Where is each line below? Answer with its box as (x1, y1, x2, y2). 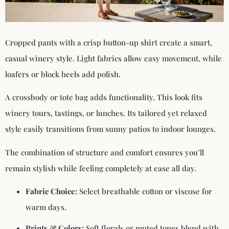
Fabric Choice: (26, 186, 77, 197)
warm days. (26, 202, 66, 213)
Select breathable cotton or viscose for (77, 186, 212, 197)
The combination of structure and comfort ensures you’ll (5, 147, 204, 157)
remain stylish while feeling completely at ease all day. (5, 163, 196, 173)
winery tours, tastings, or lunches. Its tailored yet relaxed (5, 108, 207, 119)
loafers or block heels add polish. (5, 68, 121, 79)
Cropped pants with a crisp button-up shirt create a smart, (5, 37, 212, 48)
